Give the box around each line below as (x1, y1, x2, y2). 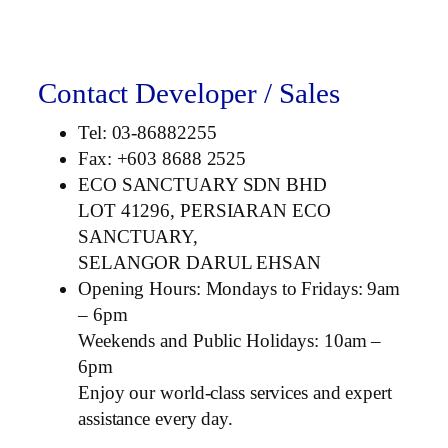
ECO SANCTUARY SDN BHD (78, 173, 327, 195)
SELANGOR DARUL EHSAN (78, 251, 321, 273)
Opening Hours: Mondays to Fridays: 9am (78, 277, 401, 299)
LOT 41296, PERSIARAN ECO (78, 199, 331, 221)
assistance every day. (78, 407, 233, 429)
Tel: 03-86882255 (78, 121, 217, 143)
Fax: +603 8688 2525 (78, 147, 247, 169)
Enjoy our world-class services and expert (78, 381, 392, 403)
